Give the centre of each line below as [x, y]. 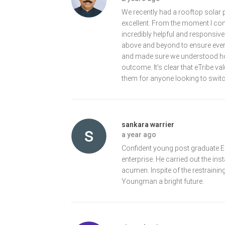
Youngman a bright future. [163, 181]
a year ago [139, 134]
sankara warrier [148, 124]
